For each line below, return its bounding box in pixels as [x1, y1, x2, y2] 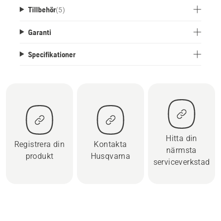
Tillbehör [28, 4, 56, 14]
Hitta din [166, 133, 197, 143]
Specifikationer [28, 49, 75, 59]
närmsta [166, 145, 197, 155]
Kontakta [94, 139, 127, 149]
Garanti [28, 27, 51, 37]
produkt [25, 151, 54, 161]
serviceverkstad [153, 157, 210, 167]
